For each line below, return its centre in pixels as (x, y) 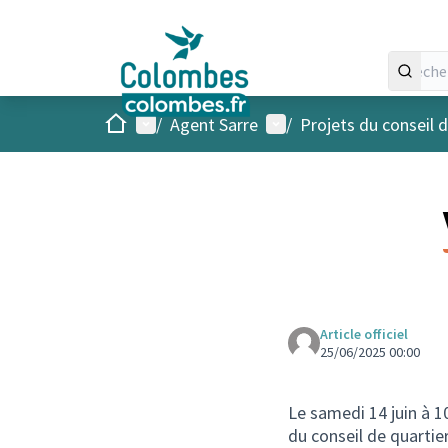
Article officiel (364, 334)
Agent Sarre (214, 124)
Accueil (129, 122)
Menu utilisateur (327, 123)
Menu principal (191, 123)
